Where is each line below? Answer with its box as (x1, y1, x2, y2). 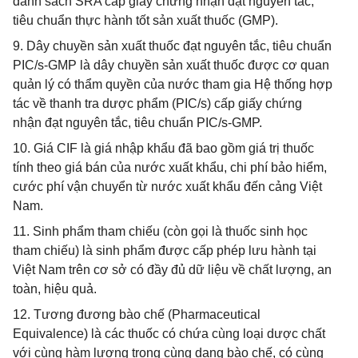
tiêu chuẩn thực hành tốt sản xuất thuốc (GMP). (13, 14, 278, 27)
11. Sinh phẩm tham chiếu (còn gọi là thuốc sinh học (13, 225, 308, 238)
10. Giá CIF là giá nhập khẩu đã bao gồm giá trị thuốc (13, 141, 314, 155)
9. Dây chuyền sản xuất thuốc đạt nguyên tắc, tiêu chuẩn (13, 39, 332, 53)
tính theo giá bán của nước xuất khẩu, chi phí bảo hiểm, (13, 161, 327, 174)
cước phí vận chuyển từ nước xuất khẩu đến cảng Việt (13, 180, 322, 193)
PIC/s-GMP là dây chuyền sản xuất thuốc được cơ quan (13, 58, 329, 72)
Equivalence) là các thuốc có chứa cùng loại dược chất (13, 327, 325, 340)
